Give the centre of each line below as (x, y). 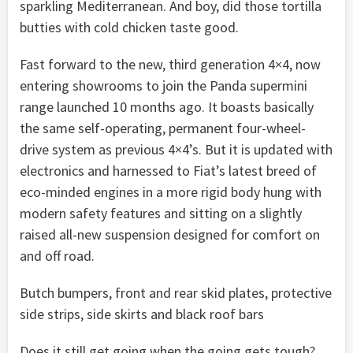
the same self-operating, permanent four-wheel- (163, 128)
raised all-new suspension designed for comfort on (170, 234)
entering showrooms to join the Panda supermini (163, 85)
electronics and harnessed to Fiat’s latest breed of (168, 170)
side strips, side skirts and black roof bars (142, 314)
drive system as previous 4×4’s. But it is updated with (176, 149)
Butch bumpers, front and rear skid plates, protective (176, 292)
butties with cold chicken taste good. (129, 27)
